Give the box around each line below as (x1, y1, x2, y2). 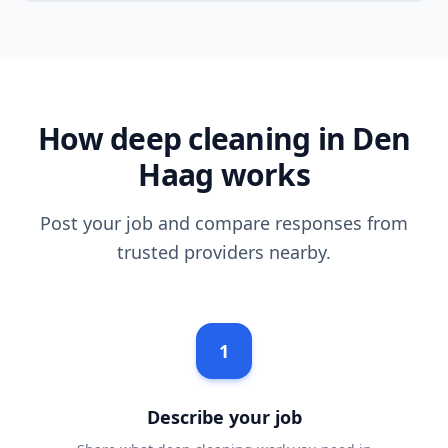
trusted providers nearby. (117, 240, 331, 264)
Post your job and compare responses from (40, 211, 408, 235)
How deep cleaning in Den (38, 118, 410, 159)
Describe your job (146, 405, 302, 429)
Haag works (138, 154, 310, 195)
